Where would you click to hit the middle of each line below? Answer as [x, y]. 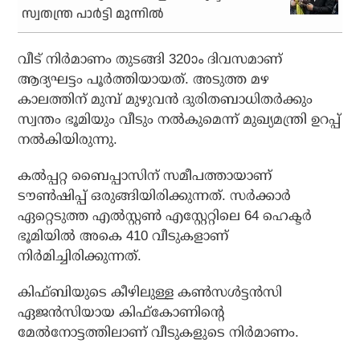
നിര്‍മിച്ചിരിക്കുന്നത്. [80, 256]
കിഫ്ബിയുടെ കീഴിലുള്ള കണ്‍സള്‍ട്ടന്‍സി [150, 292]
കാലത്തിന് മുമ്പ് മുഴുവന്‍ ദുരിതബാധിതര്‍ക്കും [166, 100]
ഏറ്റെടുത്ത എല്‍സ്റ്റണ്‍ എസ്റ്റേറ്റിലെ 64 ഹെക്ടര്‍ [165, 216]
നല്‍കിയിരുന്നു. [68, 140]
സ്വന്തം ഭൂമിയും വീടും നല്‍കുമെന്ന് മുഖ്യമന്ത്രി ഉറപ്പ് [180, 120]
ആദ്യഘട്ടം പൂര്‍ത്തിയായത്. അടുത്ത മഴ [144, 80]
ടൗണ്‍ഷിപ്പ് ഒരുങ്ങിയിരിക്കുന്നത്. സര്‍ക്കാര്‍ [155, 196]
